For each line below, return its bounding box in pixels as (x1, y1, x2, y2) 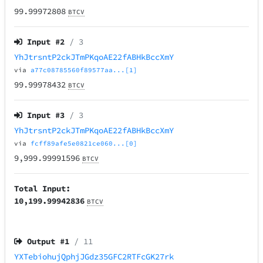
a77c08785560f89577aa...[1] (31, 66, 138, 75)
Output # (27, 236, 65, 247)
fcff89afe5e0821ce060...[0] (31, 139, 138, 148)
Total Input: (14, 183, 71, 194)
